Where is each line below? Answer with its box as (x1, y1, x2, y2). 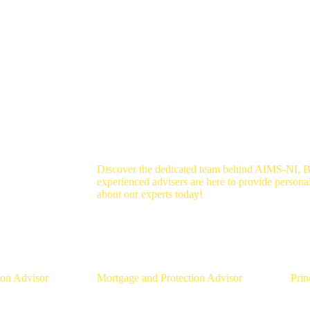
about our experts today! (97, 188, 203, 201)
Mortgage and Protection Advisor (97, 272, 242, 284)
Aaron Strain (97, 239, 190, 258)
